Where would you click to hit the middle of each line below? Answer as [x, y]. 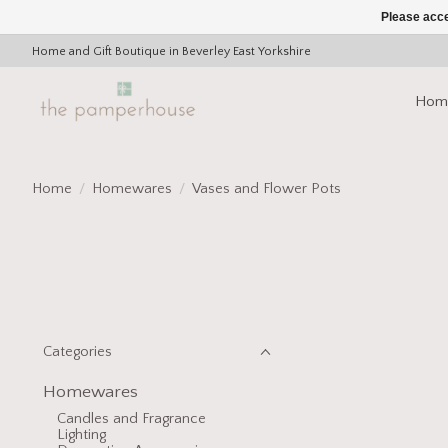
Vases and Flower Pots [266, 188]
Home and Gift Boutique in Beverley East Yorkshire [171, 51]
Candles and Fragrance [131, 419]
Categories [77, 352]
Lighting [81, 435]
